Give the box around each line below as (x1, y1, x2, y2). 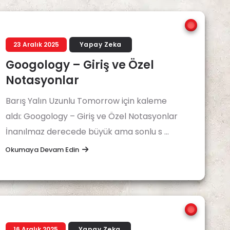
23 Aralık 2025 (13, 40, 59, 49)
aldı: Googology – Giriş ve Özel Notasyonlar (6, 110, 178, 122)
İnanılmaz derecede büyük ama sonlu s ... (6, 126, 169, 138)
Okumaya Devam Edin (5, 145, 79, 155)
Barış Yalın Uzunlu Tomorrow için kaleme (6, 95, 167, 107)
